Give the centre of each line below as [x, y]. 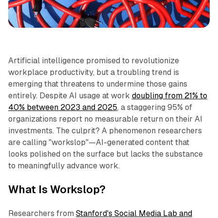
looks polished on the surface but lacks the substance [105, 154]
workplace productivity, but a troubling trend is [93, 73]
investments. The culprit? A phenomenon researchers [105, 131]
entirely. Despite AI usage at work [70, 96]
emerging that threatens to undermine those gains [98, 84]
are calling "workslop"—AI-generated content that [99, 143]
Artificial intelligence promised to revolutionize [93, 61]
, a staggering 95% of [154, 108]
